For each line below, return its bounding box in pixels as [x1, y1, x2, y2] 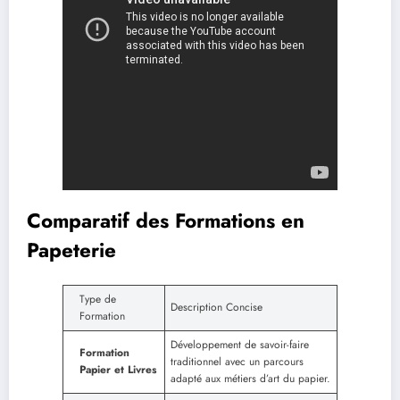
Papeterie [27, 235, 116, 264]
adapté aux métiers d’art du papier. [171, 371, 330, 387]
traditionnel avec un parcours [171, 354, 304, 371]
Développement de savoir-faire [171, 337, 309, 354]
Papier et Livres [79, 362, 156, 379]
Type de [79, 291, 116, 308]
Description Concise [171, 299, 262, 316]
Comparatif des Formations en [27, 205, 304, 235]
